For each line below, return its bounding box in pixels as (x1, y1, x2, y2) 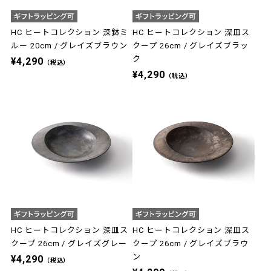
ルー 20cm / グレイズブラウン (11, 41, 128, 51)
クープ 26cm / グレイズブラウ (132, 239, 249, 249)
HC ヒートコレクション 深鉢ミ (11, 28, 128, 38)
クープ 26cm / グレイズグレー (11, 239, 127, 249)
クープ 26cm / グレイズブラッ (132, 41, 249, 51)
